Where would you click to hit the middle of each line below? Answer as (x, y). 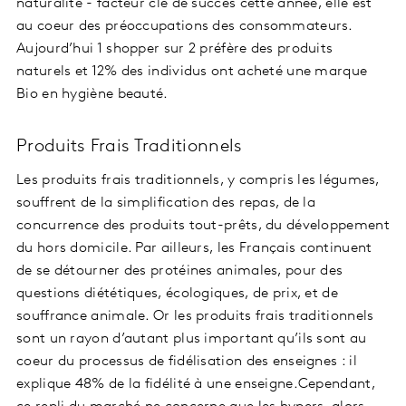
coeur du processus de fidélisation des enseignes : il (187, 361)
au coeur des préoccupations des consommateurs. (184, 26)
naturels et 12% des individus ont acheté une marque (192, 71)
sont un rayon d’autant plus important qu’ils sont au (192, 338)
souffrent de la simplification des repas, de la (166, 203)
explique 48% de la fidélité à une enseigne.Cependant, (196, 384)
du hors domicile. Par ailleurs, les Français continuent (194, 248)
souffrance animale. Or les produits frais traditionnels (195, 316)
